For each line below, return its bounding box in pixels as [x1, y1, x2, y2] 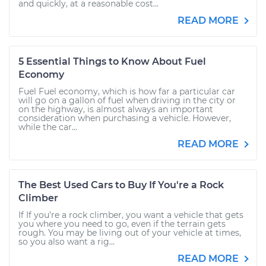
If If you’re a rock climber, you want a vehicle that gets [18, 210, 243, 220]
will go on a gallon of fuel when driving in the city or [18, 95, 236, 106]
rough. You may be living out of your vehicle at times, [18, 227, 241, 238]
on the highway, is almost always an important [18, 104, 213, 115]
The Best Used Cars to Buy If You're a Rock [18, 179, 224, 191]
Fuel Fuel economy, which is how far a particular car [18, 86, 235, 97]
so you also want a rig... [18, 236, 115, 247]
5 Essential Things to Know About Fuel [18, 56, 206, 67]
